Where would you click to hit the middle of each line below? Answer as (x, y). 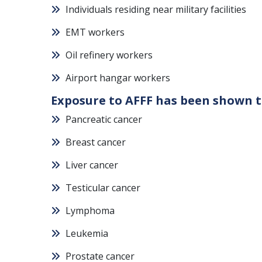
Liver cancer (92, 165)
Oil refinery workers (109, 55)
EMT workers (95, 32)
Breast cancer (96, 142)
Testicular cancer (103, 188)
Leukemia (87, 233)
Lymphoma (90, 211)
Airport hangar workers (118, 78)
